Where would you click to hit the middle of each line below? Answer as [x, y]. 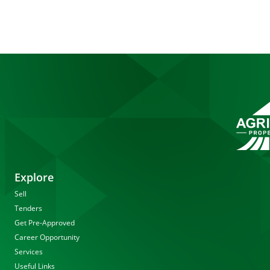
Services [29, 252]
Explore [34, 177]
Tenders [28, 208]
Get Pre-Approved [45, 223]
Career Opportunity [47, 237]
